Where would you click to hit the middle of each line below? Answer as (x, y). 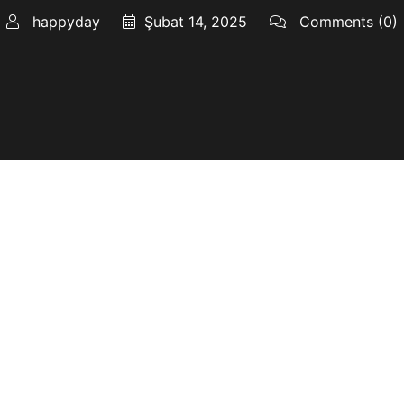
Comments (336, 22)
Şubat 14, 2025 (196, 22)
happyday (64, 22)
